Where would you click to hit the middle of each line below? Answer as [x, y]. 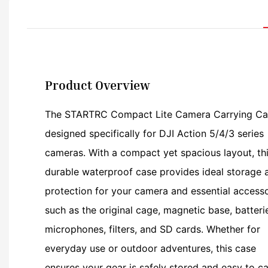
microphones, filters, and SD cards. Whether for [153, 229]
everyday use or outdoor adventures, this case [150, 249]
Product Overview [98, 85]
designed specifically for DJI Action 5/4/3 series [154, 134]
